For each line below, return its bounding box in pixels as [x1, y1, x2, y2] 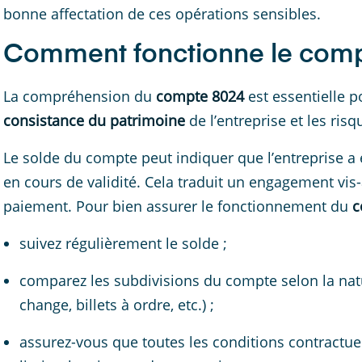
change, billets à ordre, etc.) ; [19, 295, 214, 314]
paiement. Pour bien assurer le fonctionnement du [3, 196, 352, 216]
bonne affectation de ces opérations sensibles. [3, 4, 321, 23]
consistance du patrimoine [3, 111, 185, 130]
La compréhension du [3, 86, 156, 106]
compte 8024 [156, 86, 248, 106]
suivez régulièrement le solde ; [19, 234, 227, 253]
